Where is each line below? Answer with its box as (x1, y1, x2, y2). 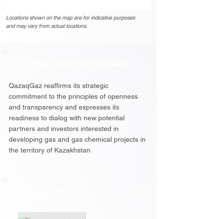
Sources (29, 186, 66, 197)
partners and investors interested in (9, 125, 119, 132)
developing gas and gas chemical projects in (9, 135, 146, 143)
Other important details (24, 58, 126, 68)
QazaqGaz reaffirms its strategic (9, 82, 109, 89)
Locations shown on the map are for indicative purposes (6, 14, 135, 21)
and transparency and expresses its (9, 103, 119, 111)
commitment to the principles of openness (9, 92, 138, 100)
